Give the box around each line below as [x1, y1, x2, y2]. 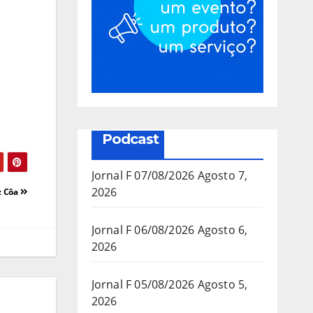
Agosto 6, [197, 221, 248, 238]
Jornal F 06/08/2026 [91, 221, 195, 238]
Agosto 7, [197, 167, 248, 183]
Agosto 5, [197, 276, 248, 292]
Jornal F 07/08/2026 [91, 167, 195, 183]
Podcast [101, 130, 159, 147]
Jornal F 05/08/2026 [91, 276, 195, 292]
